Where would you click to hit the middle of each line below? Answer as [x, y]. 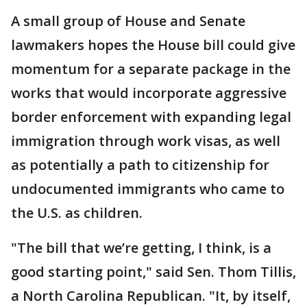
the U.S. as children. [77, 213]
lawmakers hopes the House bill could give [153, 45]
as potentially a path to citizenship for [140, 165]
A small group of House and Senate [128, 21]
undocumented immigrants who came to [148, 189]
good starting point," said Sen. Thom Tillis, [153, 272]
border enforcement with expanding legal [151, 117]
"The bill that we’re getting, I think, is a [141, 248]
